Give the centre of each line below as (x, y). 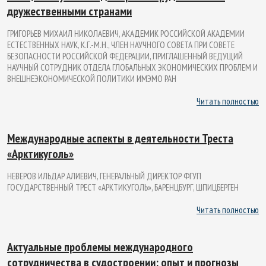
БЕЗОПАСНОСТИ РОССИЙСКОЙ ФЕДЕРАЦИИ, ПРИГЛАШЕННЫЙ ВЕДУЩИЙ (125, 56)
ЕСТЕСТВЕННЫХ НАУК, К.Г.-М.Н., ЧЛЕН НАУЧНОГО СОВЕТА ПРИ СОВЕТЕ (121, 45)
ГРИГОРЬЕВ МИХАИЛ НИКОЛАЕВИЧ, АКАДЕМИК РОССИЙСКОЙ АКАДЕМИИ (126, 33)
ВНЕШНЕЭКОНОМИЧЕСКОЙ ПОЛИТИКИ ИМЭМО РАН (92, 78)
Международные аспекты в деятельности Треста (120, 138)
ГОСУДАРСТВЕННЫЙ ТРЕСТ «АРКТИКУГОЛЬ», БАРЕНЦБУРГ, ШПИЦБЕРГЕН (123, 187)
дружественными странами (69, 11)
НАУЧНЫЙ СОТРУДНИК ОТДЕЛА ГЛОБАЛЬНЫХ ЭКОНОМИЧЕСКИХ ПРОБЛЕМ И (132, 67)
